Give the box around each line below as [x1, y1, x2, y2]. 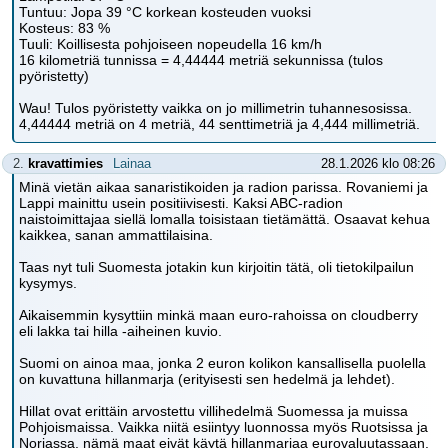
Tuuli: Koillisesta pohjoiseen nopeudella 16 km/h [19, 36, 322, 52]
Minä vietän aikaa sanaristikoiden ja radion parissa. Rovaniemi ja [19, 179, 428, 195]
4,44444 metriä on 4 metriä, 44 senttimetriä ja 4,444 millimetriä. [19, 116, 420, 132]
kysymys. [19, 275, 77, 291]
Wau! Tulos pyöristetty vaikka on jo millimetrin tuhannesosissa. [19, 100, 412, 116]
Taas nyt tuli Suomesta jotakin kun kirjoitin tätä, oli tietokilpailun [19, 259, 414, 275]
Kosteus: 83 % [19, 20, 110, 36]
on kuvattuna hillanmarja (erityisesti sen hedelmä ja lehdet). [19, 371, 395, 387]
